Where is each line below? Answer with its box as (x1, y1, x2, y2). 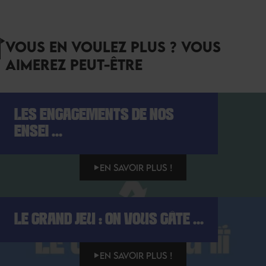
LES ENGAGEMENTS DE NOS (14, 107, 174, 123)
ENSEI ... (14, 124, 62, 140)
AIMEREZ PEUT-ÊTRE (5, 56, 142, 74)
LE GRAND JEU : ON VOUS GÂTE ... (14, 212, 204, 228)
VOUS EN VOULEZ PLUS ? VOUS (5, 38, 221, 56)
